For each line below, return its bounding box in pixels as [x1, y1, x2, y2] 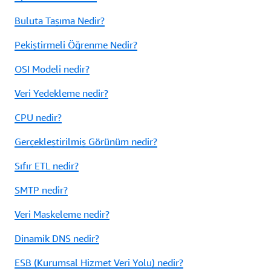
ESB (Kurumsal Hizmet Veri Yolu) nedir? [15, 256, 183, 269]
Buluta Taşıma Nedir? [15, 15, 105, 27]
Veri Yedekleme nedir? [15, 87, 108, 100]
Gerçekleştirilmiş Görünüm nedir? [15, 135, 157, 148]
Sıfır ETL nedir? [15, 160, 79, 172]
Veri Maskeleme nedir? [15, 208, 109, 221]
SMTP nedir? [15, 184, 68, 197]
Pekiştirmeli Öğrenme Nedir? [15, 39, 137, 51]
